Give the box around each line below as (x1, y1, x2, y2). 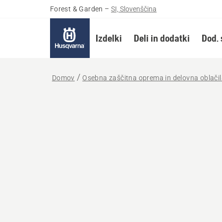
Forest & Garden (50, 5, 103, 13)
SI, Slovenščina (111, 5, 157, 13)
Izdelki (95, 32, 122, 44)
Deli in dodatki (133, 32, 190, 44)
